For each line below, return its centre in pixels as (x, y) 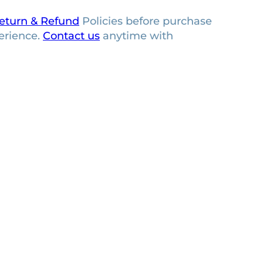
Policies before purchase (146, 21)
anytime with (136, 36)
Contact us (71, 36)
